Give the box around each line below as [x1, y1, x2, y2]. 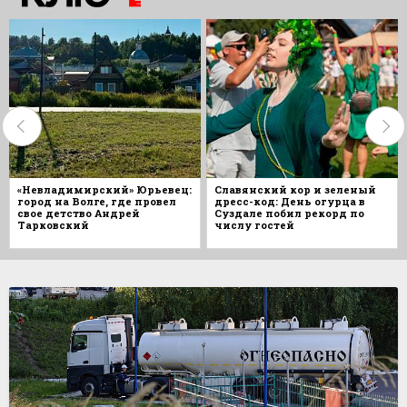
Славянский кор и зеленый [214, 182, 376, 196]
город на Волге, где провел [17, 194, 176, 208]
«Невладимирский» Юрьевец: [17, 182, 192, 196]
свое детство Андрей [17, 205, 140, 220]
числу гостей [214, 217, 294, 232]
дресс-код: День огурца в [214, 194, 365, 208]
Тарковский [17, 217, 89, 232]
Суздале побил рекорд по [214, 205, 364, 220]
